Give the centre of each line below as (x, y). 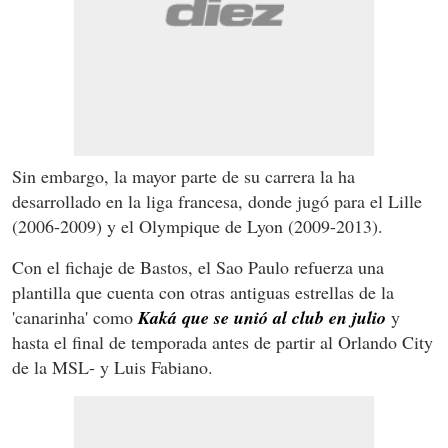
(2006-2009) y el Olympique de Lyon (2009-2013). (197, 226)
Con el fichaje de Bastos (100, 267)
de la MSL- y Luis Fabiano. (112, 367)
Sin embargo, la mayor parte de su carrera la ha (183, 176)
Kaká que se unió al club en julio (259, 318)
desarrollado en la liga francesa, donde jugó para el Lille (217, 201)
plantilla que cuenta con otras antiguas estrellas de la (203, 292)
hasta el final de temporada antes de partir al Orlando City (222, 342)
